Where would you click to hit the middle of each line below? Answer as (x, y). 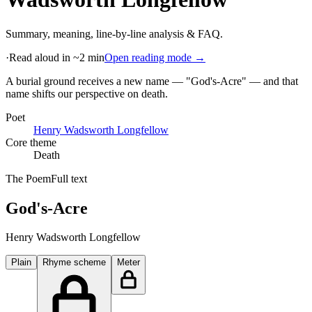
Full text (69, 178)
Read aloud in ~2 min (57, 57)
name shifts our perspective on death (85, 93)
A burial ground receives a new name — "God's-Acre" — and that (152, 81)
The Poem (28, 178)
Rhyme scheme (74, 263)
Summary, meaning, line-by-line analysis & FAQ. (114, 33)
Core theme (31, 142)
